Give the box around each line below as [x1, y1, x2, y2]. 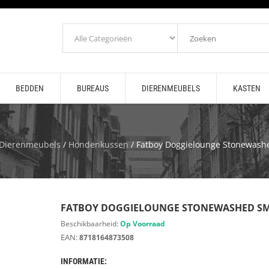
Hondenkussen [68, 139, 128, 150]
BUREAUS [76, 83, 109, 93]
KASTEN [232, 83, 261, 93]
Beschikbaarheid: [60, 219, 120, 229]
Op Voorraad [119, 219, 165, 229]
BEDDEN [15, 83, 44, 93]
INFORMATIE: [60, 256, 107, 266]
